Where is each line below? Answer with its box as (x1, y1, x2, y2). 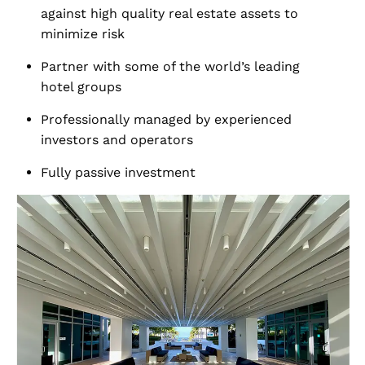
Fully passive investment (41, 165, 196, 181)
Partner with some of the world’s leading (41, 59, 300, 75)
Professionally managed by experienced (41, 112, 292, 128)
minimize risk (41, 26, 125, 42)
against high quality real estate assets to (41, 6, 298, 22)
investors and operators (41, 132, 193, 148)
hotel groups (41, 79, 121, 95)
